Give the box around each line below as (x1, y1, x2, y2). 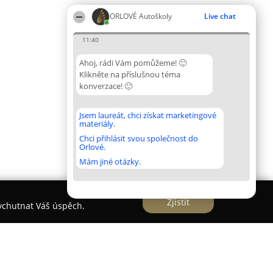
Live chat (204, 11, 236, 21)
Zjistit (167, 196, 190, 208)
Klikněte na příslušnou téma (79, 69, 180, 80)
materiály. (79, 118, 115, 129)
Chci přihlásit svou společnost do (79, 133, 198, 144)
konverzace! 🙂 (79, 80, 132, 91)
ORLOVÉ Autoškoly (110, 11, 172, 21)
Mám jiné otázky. (79, 156, 141, 167)
